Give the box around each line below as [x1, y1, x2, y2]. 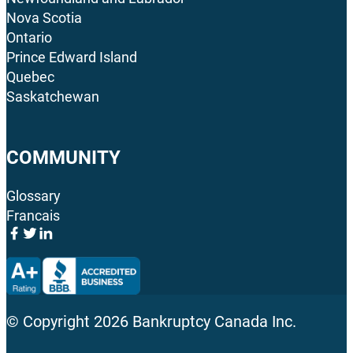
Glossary [6, 187, 61, 204]
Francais [6, 206, 60, 224]
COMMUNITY [6, 147, 121, 169]
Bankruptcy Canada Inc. [128, 311, 296, 331]
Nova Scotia [6, 9, 82, 27]
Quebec [6, 69, 54, 86]
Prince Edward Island [6, 49, 137, 66]
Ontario [6, 29, 52, 46]
